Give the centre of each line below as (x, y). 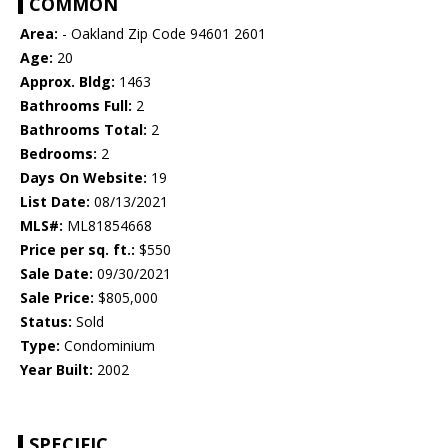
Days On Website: (83, 178)
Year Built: (56, 370)
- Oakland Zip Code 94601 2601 (162, 34)
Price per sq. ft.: (77, 250)
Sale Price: (57, 298)
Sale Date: (56, 274)
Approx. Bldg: (67, 82)
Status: (46, 322)
